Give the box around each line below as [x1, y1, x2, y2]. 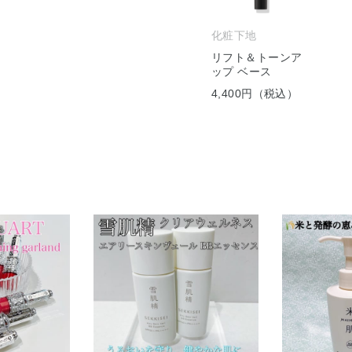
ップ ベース [211, 65, 272, 78]
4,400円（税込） [211, 87, 299, 100]
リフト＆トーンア [211, 51, 302, 64]
